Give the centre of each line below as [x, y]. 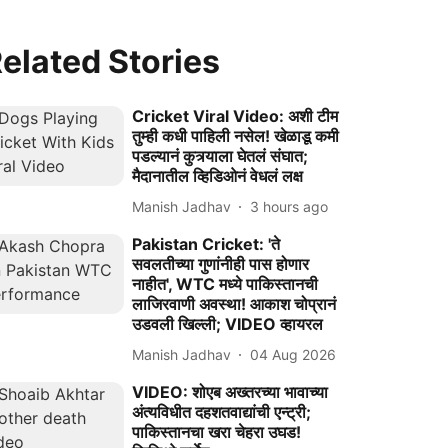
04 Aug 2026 [293, 354]
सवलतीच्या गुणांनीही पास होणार [221, 264]
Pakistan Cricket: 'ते [206, 244]
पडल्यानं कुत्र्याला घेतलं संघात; [220, 156]
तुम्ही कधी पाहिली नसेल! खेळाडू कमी [236, 136]
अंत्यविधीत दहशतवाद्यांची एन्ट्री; [222, 412]
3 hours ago [289, 206]
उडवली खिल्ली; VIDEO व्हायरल [228, 324]
